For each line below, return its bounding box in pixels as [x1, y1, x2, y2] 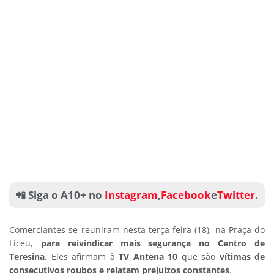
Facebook [161, 188, 211, 202]
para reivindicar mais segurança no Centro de [40, 237, 265, 249]
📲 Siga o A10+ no [15, 188, 102, 202]
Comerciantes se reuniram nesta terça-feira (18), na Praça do [9, 223, 265, 235]
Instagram [102, 188, 158, 202]
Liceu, [9, 237, 41, 249]
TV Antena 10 [119, 250, 177, 262]
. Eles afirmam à [45, 250, 119, 262]
